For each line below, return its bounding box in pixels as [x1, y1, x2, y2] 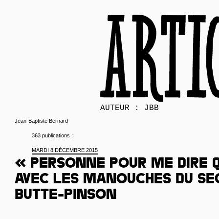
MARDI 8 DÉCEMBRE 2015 [32, 147, 98, 153]
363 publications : [32, 132, 73, 138]
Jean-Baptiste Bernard [15, 118, 68, 124]
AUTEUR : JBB [100, 104, 159, 112]
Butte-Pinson [15, 188, 116, 204]
